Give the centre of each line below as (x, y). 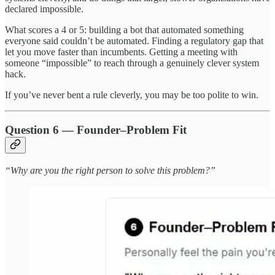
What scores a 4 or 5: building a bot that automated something (124, 30)
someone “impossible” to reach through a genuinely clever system (132, 63)
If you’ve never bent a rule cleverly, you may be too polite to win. (132, 95)
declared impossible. (44, 9)
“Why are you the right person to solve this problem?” (110, 170)
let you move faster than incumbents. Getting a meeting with (121, 52)
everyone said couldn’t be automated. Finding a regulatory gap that (134, 41)
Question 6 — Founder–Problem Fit (96, 130)
